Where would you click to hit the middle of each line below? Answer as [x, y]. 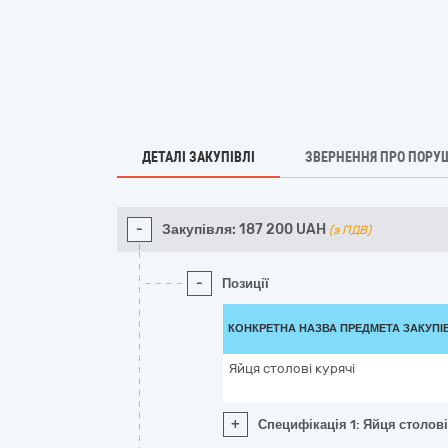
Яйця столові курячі [292, 368]
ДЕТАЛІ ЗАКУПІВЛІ [198, 157]
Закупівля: [199, 229]
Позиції [245, 283]
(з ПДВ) [350, 230]
